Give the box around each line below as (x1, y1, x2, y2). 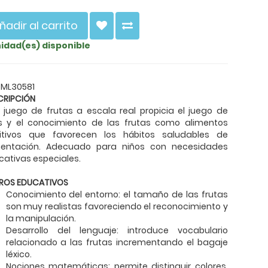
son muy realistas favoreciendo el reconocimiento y (5, 200, 228, 213)
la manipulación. (5, 212, 76, 225)
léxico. (5, 248, 32, 261)
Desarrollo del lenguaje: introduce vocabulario (5, 224, 228, 237)
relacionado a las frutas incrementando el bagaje (5, 236, 228, 249)
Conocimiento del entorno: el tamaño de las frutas (5, 188, 228, 201)
